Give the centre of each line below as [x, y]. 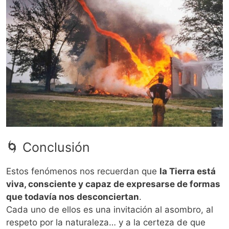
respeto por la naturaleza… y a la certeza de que [106, 223]
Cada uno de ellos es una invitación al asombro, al [110, 210]
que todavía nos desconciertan [73, 197]
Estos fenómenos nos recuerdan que [83, 171]
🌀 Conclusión [48, 147]
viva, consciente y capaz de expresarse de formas [113, 184]
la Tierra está [188, 171]
